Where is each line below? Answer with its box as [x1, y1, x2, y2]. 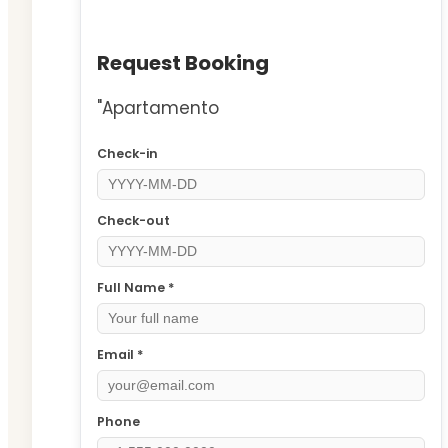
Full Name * [97, 278, 174, 296]
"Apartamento [97, 95, 219, 120]
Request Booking [97, 48, 269, 77]
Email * [97, 345, 143, 363]
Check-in [97, 144, 158, 162]
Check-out [97, 211, 170, 229]
